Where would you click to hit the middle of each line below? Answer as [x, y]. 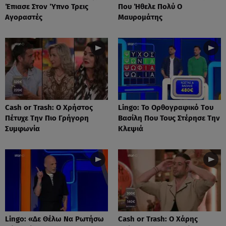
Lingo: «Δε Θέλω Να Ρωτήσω [54, 219]
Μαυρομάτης [140, 17]
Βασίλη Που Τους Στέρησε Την [169, 118]
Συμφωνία [22, 128]
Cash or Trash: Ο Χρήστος [49, 107]
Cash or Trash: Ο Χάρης [158, 219]
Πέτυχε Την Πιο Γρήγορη [47, 118]
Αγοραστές [24, 17]
